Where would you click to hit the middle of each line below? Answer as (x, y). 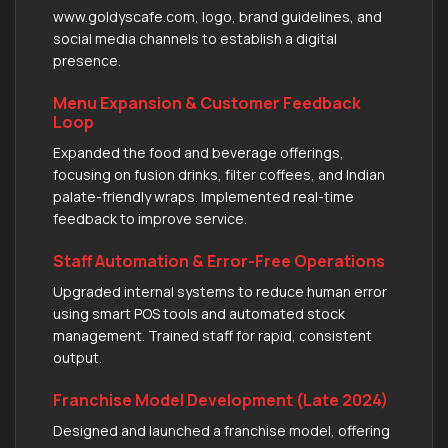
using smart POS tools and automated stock (199, 313)
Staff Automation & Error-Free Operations (219, 260)
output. (77, 357)
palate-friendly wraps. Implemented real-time (203, 196)
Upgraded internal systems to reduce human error (220, 291)
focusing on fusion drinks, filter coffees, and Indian (219, 174)
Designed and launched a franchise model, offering (221, 430)
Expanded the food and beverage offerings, (198, 152)
